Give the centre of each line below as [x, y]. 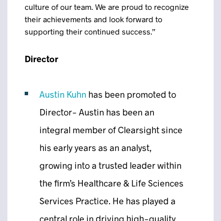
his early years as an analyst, [96, 147]
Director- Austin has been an [97, 112]
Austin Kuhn [63, 94]
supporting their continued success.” [90, 31]
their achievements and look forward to [93, 19]
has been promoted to [131, 94]
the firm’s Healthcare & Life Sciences [111, 183]
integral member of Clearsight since [111, 130]
